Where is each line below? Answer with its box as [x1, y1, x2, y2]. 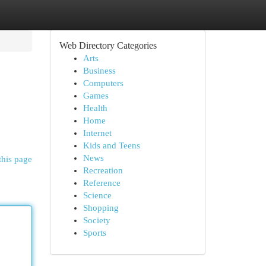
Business [83, 66, 116, 75]
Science [83, 191, 112, 200]
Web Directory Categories [59, 40, 157, 50]
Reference [83, 178, 121, 188]
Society [83, 216, 110, 225]
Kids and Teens [83, 141, 140, 150]
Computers [83, 78, 123, 88]
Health [83, 103, 107, 113]
